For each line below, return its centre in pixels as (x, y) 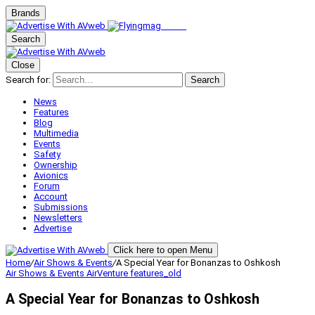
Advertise (53, 228)
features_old (156, 273)
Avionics (51, 175)
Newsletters (58, 218)
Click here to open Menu (163, 250)
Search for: (28, 80)
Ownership (56, 165)
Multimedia (56, 133)
